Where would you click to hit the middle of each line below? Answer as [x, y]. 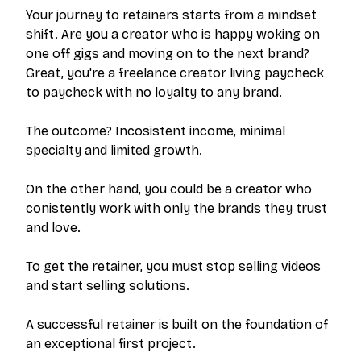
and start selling [77, 286]
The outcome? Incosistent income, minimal [156, 131]
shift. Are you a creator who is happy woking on [173, 34]
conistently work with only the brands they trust [176, 208]
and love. [53, 228]
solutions [158, 286]
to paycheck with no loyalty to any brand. [154, 92]
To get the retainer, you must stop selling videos [173, 266]
